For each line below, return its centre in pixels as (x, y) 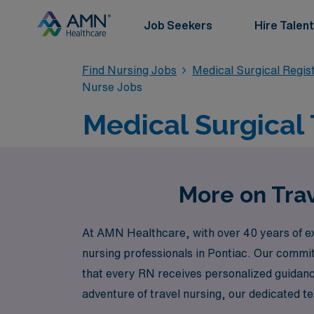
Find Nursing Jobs (129, 70)
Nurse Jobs (112, 87)
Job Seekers (178, 25)
